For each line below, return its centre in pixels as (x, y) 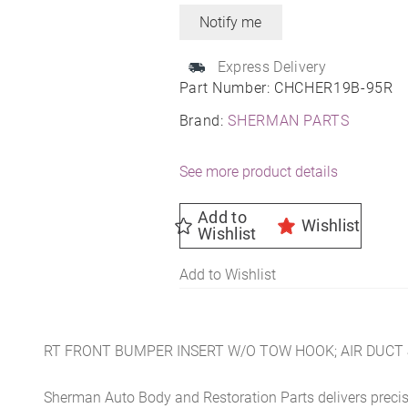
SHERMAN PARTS (289, 120)
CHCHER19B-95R (334, 87)
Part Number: (227, 87)
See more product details (258, 171)
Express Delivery (271, 66)
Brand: (204, 120)
